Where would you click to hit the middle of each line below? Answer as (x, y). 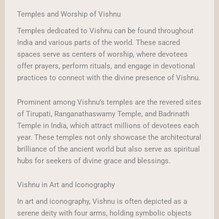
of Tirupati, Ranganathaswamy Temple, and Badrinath (103, 114)
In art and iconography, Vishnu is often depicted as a (102, 202)
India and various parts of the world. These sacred (99, 43)
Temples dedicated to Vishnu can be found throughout (105, 31)
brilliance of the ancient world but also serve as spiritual (109, 149)
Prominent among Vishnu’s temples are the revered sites (109, 102)
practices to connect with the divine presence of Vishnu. (109, 78)
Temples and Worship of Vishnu (69, 14)
